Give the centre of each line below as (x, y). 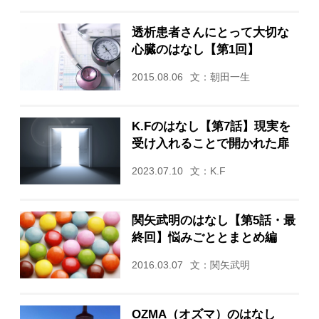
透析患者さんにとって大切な (210, 32)
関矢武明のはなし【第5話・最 (213, 220)
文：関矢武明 (220, 265)
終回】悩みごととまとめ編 (204, 237)
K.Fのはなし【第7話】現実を (211, 126)
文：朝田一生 (220, 77)
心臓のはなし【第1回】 (195, 49)
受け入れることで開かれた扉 (210, 143)
